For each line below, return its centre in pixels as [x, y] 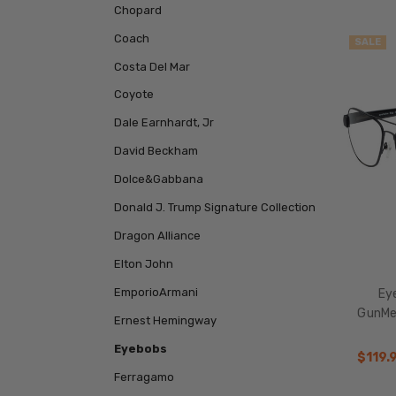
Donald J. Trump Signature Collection [214, 208]
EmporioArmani [156, 293]
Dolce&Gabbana [158, 179]
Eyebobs [140, 349]
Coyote [133, 95]
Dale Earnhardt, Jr [164, 123]
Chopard [137, 10]
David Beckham [156, 151]
